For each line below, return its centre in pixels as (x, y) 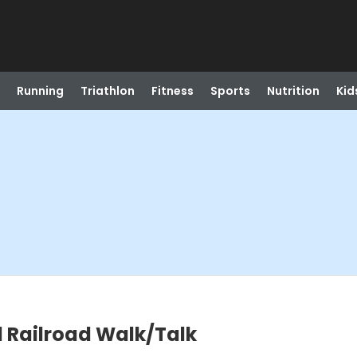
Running (40, 91)
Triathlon (107, 91)
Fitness (172, 91)
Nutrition (293, 91)
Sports (230, 91)
